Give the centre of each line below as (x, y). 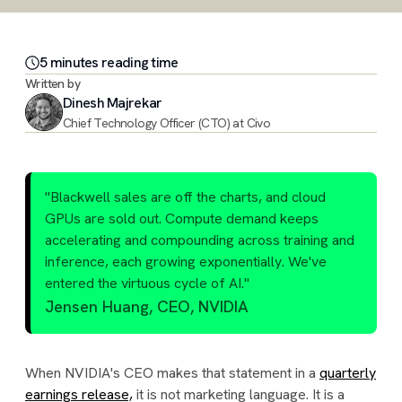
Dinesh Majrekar (113, 103)
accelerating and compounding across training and (200, 240)
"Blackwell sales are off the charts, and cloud (185, 197)
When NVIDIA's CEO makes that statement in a (172, 373)
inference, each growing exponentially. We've (186, 262)
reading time (138, 62)
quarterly (348, 373)
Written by (52, 83)
